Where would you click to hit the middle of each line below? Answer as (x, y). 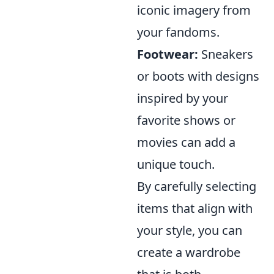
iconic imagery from (194, 10)
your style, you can (190, 231)
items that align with (195, 209)
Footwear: (168, 54)
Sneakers (226, 54)
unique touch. (176, 165)
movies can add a (186, 143)
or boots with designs (198, 76)
